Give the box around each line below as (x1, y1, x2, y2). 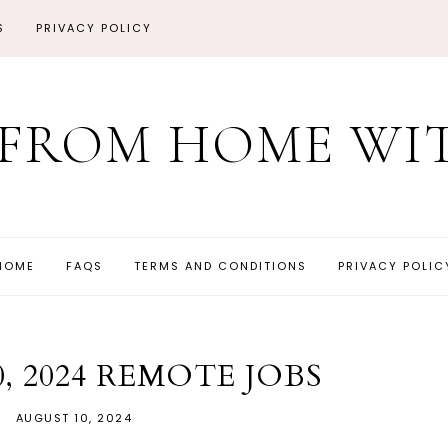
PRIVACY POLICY (36, 20, 153, 36)
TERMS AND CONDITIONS (134, 258, 307, 274)
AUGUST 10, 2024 (15, 410, 133, 426)
